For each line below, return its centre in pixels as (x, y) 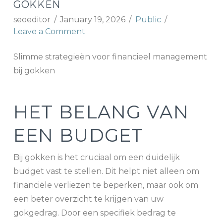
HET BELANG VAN (101, 112)
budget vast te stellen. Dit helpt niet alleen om (106, 171)
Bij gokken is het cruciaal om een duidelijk (96, 158)
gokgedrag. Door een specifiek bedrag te (94, 213)
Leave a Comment (49, 32)
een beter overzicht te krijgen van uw (88, 199)
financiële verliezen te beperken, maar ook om (106, 185)
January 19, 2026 (93, 20)
